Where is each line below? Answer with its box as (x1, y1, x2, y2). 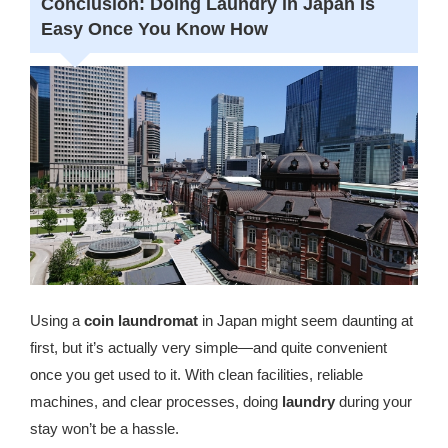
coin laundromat (84, 312, 198, 330)
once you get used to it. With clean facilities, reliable (30, 366, 363, 384)
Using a (30, 312, 84, 330)
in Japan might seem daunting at (198, 312, 413, 330)
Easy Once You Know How (40, 19, 268, 40)
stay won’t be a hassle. (30, 420, 179, 438)
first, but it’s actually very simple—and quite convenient (30, 339, 387, 357)
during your (335, 393, 412, 411)
